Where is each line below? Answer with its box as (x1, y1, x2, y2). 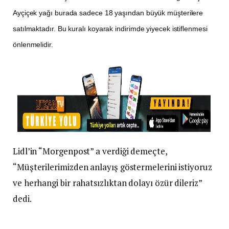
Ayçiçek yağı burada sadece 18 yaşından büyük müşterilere (13, 9, 203, 17)
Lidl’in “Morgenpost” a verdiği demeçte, (13, 145, 167, 157)
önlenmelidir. (13, 40, 53, 49)
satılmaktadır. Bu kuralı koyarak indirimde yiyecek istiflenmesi (13, 25, 208, 33)
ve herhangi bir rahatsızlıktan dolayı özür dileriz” (13, 177, 202, 189)
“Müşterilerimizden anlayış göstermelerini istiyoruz (13, 161, 212, 173)
